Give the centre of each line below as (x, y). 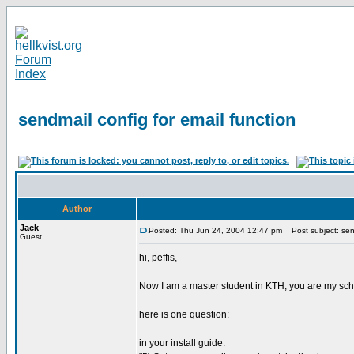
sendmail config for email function (157, 120)
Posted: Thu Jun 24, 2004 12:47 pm (215, 230)
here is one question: (184, 314)
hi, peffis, (158, 258)
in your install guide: (182, 343)
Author (77, 209)
